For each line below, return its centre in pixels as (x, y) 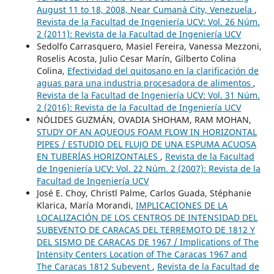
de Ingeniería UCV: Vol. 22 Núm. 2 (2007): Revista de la (148, 168)
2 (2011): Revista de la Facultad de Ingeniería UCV (139, 34)
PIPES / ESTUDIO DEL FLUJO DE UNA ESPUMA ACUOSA (146, 144)
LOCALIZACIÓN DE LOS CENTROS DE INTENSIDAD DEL (147, 217)
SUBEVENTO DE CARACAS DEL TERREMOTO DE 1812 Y (146, 229)
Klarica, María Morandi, (86, 205)
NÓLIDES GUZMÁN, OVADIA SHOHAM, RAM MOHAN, (144, 119)
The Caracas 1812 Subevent (94, 266)
